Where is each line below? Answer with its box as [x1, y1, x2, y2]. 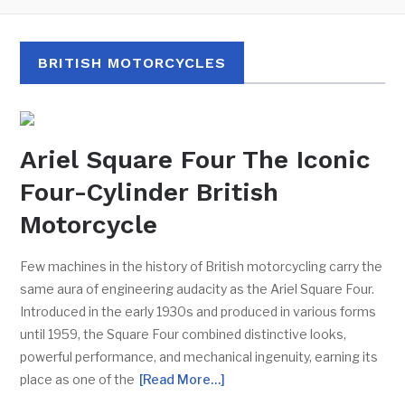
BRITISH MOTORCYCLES [38, 54, 227, 71]
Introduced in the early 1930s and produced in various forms [20, 304, 377, 319]
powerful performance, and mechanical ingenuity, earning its [20, 349, 379, 364]
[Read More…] [139, 372, 226, 387]
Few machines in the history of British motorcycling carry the [20, 259, 383, 274]
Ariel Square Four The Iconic [20, 145, 372, 174]
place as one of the [20, 372, 136, 387]
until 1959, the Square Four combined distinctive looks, [20, 326, 347, 342]
